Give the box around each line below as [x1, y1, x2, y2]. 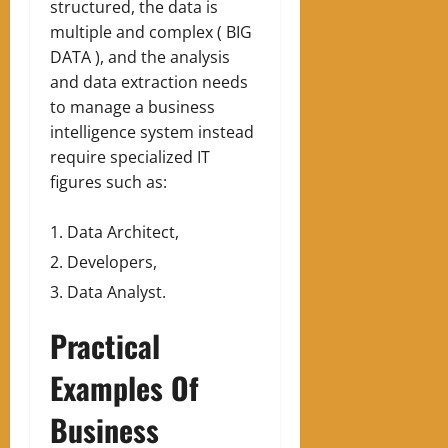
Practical [50, 323, 160, 369]
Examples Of [50, 365, 199, 411]
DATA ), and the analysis [50, 46, 230, 69]
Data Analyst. [67, 281, 166, 304]
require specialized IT [50, 146, 210, 169]
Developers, [67, 251, 161, 274]
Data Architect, [67, 221, 183, 244]
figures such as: [50, 171, 167, 194]
